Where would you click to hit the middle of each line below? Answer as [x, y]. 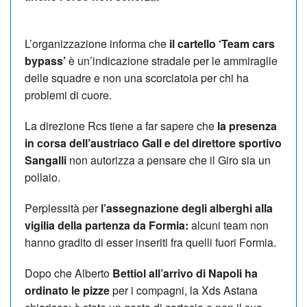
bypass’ [45, 60]
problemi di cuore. [68, 95]
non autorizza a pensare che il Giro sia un [169, 160]
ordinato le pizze [67, 290]
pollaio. [42, 177]
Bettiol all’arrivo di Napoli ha [185, 273]
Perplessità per [63, 208]
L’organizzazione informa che [96, 43]
